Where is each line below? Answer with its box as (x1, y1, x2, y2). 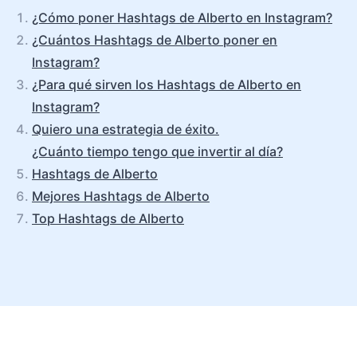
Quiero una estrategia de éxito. (32, 121, 219, 137)
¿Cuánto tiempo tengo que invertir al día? (32, 143, 283, 159)
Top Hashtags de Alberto (32, 210, 184, 226)
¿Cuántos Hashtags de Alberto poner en (32, 32, 277, 48)
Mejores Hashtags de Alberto (32, 188, 210, 204)
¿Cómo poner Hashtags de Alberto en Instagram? (32, 10, 332, 25)
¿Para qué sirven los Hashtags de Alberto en (32, 76, 301, 92)
